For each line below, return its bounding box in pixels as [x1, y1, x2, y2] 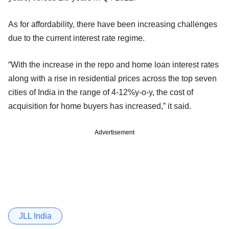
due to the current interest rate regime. [8, 33, 151, 42]
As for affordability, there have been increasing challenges [8, 19, 217, 29]
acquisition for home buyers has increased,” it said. [8, 101, 193, 110]
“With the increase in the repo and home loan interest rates [8, 60, 219, 69]
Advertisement [95, 128, 134, 136]
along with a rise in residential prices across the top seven [8, 74, 217, 83]
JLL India [19, 211, 52, 220]
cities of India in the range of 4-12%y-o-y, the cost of [8, 87, 193, 97]
